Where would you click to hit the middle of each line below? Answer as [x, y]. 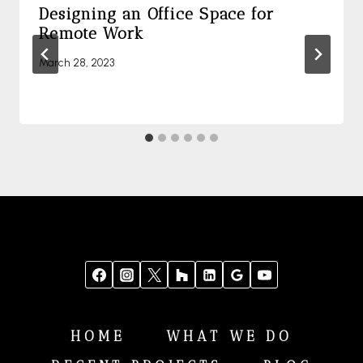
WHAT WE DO [230, 336]
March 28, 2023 [77, 62]
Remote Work [92, 34]
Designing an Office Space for [156, 14]
